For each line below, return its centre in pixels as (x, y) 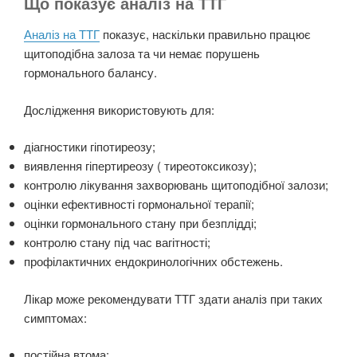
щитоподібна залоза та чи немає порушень (142, 53)
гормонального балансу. (90, 73)
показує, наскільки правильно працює (205, 34)
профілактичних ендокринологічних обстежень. (153, 261)
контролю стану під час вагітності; (117, 242)
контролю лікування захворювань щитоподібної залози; (176, 185)
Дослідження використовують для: (119, 109)
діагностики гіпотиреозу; (90, 147)
